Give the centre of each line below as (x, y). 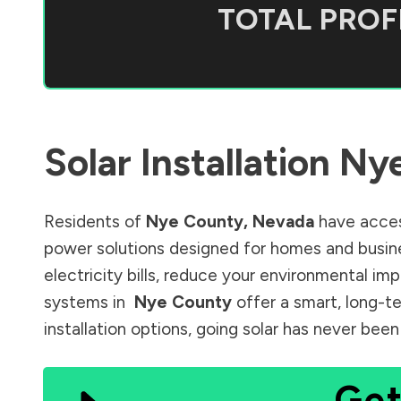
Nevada (283, 221)
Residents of (95, 221)
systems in (87, 302)
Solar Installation (192, 162)
